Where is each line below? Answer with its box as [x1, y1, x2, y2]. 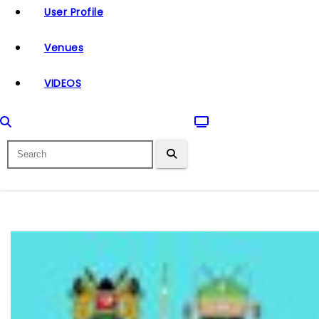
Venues [44, 41, 83, 55]
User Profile [44, 5, 103, 19]
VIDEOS [44, 76, 81, 90]
